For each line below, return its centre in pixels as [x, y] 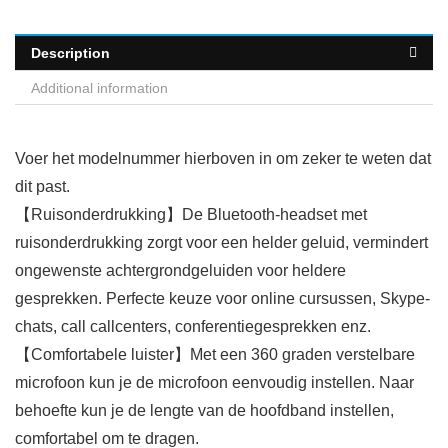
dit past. [42, 187]
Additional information [99, 88]
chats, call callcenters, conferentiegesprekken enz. [193, 327]
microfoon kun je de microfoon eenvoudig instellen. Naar [214, 383]
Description [70, 53]
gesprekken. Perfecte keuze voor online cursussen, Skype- [222, 299]
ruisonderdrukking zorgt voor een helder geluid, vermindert [221, 243]
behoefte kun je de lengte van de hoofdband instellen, [204, 411]
